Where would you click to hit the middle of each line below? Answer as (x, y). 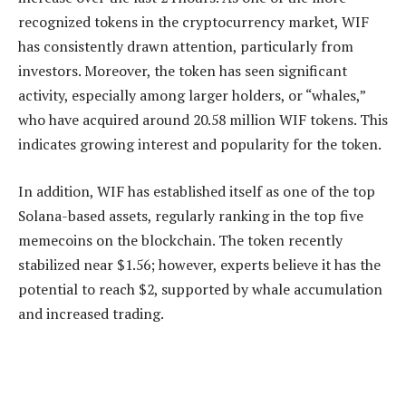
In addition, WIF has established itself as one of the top (197, 191)
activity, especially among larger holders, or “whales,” (192, 96)
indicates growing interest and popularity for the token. (200, 145)
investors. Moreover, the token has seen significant (183, 71)
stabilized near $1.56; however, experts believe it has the (199, 264)
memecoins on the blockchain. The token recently (180, 240)
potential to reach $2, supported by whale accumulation (200, 289)
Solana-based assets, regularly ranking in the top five (191, 215)
